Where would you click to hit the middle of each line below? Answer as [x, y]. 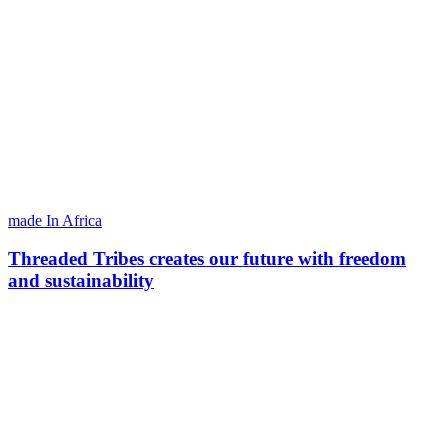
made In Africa [55, 220]
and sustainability [81, 281]
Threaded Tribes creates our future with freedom [207, 259]
